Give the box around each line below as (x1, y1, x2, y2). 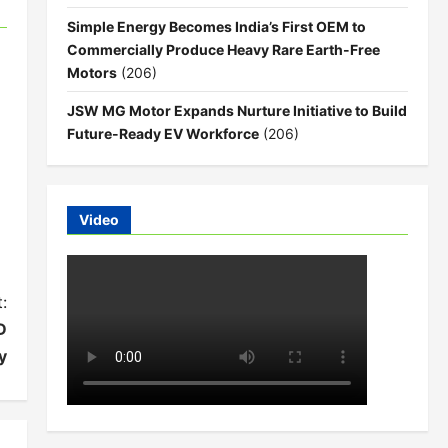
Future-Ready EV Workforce (66, 125, 259, 142)
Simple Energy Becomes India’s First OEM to (66, 18, 366, 35)
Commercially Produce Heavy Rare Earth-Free (66, 41, 380, 58)
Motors (66, 64, 117, 81)
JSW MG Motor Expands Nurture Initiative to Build (66, 102, 407, 119)
